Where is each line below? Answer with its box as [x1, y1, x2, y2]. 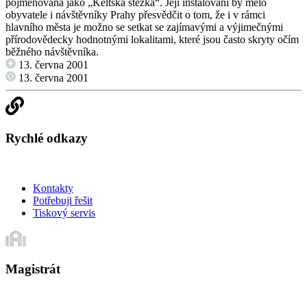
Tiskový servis [33, 206, 95, 219]
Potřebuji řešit [33, 194, 93, 206]
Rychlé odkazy [5, 130, 88, 145]
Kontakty [33, 182, 73, 194]
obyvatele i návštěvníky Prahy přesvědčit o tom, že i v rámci [5, 9, 265, 21]
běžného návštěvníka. [5, 46, 99, 58]
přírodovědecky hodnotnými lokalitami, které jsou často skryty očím [5, 34, 299, 46]
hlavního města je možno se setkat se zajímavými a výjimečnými [5, 21, 283, 34]
